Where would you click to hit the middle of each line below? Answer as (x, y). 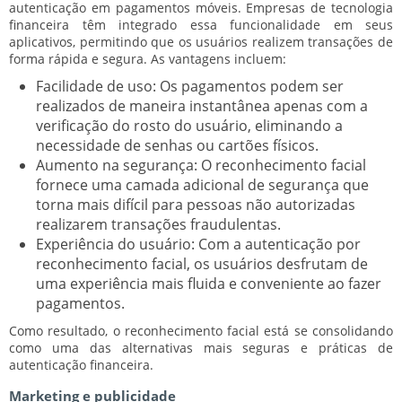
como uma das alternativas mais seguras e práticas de (201, 347)
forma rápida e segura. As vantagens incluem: (148, 58)
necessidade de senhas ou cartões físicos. (177, 145)
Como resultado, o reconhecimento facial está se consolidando (201, 330)
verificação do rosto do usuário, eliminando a (189, 125)
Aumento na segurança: (117, 165)
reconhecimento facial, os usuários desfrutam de (202, 263)
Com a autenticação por (278, 244)
